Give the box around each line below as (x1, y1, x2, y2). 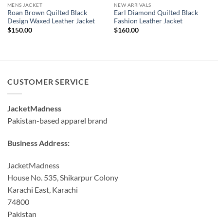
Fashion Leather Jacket (113, 17, 182, 25)
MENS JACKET (7, 1, 43, 8)
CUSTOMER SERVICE (7, 77, 89, 87)
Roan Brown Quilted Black (7, 9, 87, 17)
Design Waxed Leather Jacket (7, 17, 95, 25)
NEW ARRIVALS (113, 1, 151, 8)
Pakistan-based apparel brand (7, 115, 108, 125)
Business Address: (7, 138, 70, 147)
